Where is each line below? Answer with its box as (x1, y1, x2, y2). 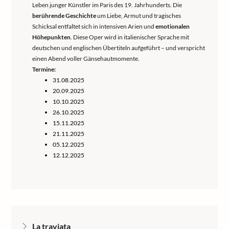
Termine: (32, 65, 56, 73)
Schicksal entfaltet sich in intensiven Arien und (32, 22, 155, 30)
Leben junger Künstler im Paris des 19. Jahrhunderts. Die (32, 1, 182, 9)
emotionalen (155, 22, 190, 30)
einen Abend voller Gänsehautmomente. (32, 55, 140, 62)
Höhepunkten (32, 33, 71, 41)
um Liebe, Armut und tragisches (96, 12, 181, 19)
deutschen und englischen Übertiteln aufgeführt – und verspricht (32, 44, 205, 52)
